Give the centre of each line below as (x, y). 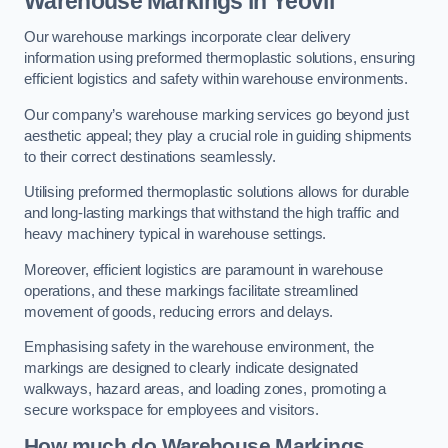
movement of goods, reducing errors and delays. (179, 311)
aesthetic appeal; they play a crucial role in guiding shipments (218, 135)
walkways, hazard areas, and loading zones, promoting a (205, 389)
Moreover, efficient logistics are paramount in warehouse (203, 269)
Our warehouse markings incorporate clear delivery (187, 36)
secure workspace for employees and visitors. (171, 410)
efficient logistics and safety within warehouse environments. (216, 78)
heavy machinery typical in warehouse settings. (175, 234)
